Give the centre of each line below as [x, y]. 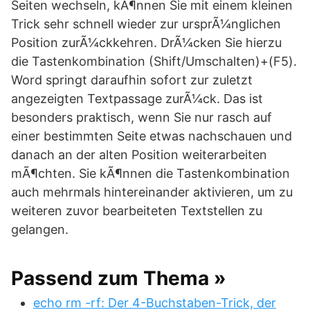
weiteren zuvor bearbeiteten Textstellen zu [137, 211]
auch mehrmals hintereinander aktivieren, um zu [152, 192]
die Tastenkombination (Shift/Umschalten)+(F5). [154, 61]
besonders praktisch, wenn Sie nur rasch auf [142, 117]
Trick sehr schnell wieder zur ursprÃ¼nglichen [146, 24]
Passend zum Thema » [119, 278]
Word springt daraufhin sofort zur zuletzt [132, 80]
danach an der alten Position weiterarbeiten [139, 155]
